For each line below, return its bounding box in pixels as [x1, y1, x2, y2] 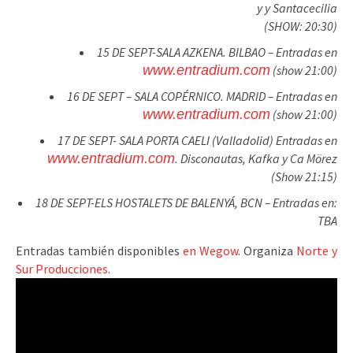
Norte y [296, 243, 337, 258]
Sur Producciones [16, 261, 108, 277]
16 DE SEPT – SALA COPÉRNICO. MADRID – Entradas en [67, 88, 337, 104]
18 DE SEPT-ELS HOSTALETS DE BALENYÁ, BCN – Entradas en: [35, 195, 337, 210]
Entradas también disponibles [16, 243, 183, 258]
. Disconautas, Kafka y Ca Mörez [175, 150, 337, 166]
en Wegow [183, 243, 238, 258]
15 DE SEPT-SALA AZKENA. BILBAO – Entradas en [97, 44, 337, 60]
